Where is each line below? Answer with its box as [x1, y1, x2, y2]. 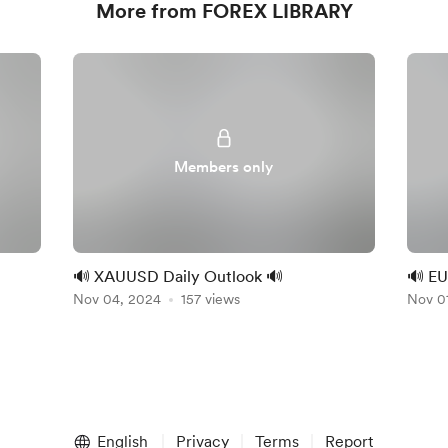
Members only [174, 158, 274, 176]
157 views [181, 291, 241, 307]
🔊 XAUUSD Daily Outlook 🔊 [73, 267, 284, 286]
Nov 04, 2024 [73, 291, 162, 307]
